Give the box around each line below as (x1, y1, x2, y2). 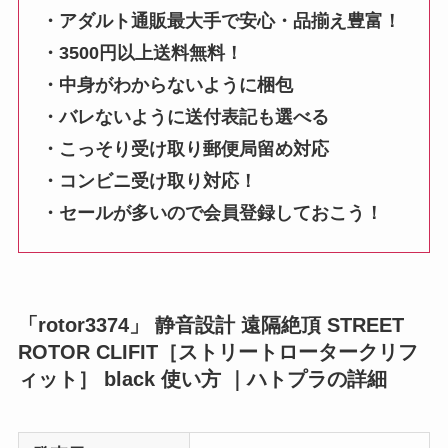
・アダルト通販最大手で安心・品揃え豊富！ (41, 11, 402, 32)
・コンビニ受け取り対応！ (41, 171, 258, 192)
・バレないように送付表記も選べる (41, 107, 330, 128)
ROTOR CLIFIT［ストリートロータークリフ (17, 340, 418, 363)
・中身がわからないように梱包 (41, 75, 294, 96)
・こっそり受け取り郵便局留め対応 (41, 139, 330, 160)
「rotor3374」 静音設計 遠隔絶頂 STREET (17, 313, 404, 336)
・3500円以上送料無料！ (41, 43, 244, 64)
